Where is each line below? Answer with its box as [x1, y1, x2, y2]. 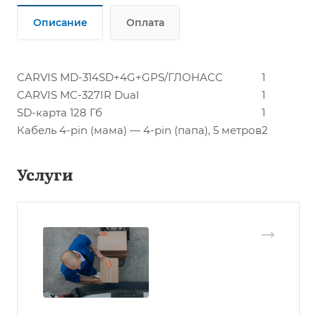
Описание [33, 16, 87, 29]
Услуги [17, 162, 73, 186]
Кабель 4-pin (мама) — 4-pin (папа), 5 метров [17, 123, 262, 137]
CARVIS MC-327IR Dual [17, 88, 139, 102]
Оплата [126, 16, 164, 29]
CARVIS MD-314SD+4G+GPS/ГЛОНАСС [17, 71, 223, 84]
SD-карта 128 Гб [17, 106, 102, 119]
